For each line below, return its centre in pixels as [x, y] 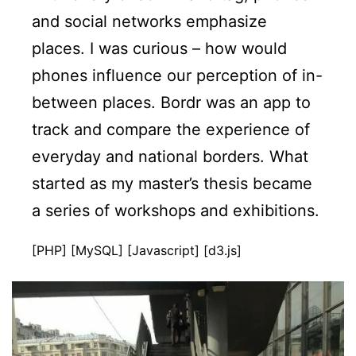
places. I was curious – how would [159, 49]
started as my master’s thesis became [172, 184]
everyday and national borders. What [170, 157]
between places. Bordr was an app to [171, 103]
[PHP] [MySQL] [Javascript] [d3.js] [137, 251]
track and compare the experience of [171, 130]
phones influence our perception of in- [177, 76]
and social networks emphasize [149, 22]
